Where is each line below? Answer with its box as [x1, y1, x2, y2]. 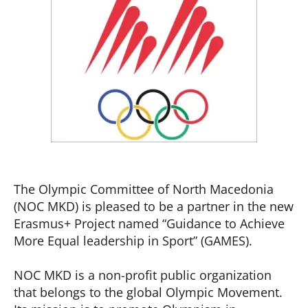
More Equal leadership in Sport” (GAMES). [14, 232, 252, 249]
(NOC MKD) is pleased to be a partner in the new [14, 198, 294, 214]
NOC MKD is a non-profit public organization [14, 267, 272, 283]
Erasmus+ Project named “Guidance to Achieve [14, 215, 285, 232]
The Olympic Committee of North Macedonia [14, 181, 274, 197]
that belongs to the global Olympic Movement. [14, 284, 283, 300]
